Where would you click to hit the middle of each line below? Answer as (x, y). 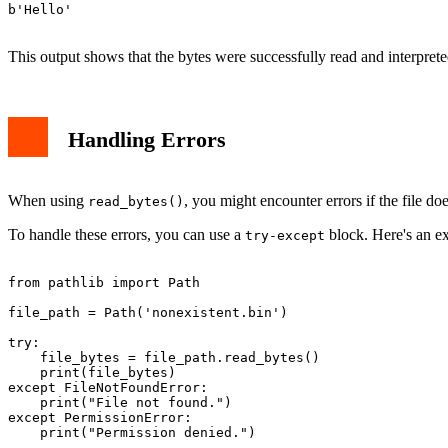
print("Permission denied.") (132, 432)
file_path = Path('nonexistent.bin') (148, 312)
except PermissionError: (100, 417)
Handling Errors (147, 139)
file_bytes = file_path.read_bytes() (164, 357)
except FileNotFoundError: (108, 387)
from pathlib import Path (104, 282)
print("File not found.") (120, 402)
